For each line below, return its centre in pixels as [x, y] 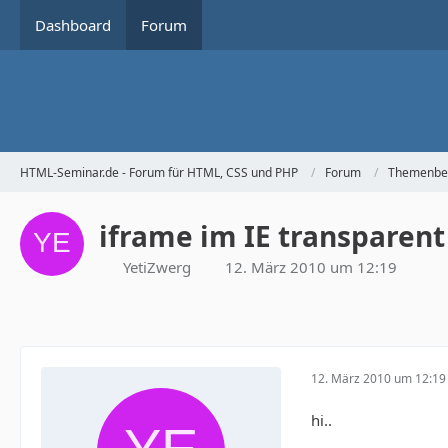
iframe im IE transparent [272, 236]
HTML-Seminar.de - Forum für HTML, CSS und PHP [159, 172]
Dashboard [73, 25]
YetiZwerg [157, 267]
